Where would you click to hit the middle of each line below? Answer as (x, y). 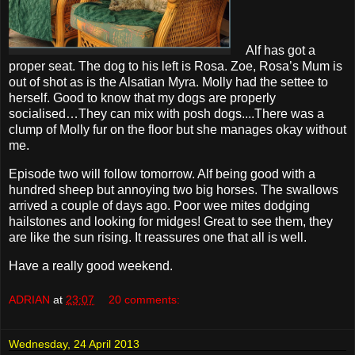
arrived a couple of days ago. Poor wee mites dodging (159, 205)
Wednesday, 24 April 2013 (74, 344)
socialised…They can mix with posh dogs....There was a (166, 114)
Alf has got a (273, 51)
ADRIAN (29, 300)
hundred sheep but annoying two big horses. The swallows (174, 189)
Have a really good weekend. (91, 265)
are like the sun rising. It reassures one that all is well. (158, 237)
